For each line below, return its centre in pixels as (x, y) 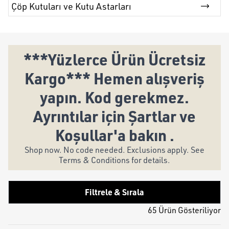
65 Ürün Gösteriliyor (184, 210)
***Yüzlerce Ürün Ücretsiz (114, 59)
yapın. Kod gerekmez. (114, 97)
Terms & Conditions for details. (114, 160)
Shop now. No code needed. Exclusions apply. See (114, 150)
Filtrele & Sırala (114, 192)
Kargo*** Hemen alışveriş (114, 78)
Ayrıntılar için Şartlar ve (114, 116)
